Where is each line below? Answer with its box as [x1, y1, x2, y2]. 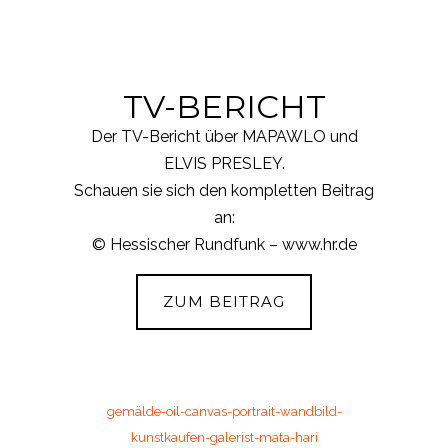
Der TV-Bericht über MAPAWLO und [90, 127, 358, 147]
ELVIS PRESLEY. [163, 154, 285, 174]
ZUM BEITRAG [163, 292, 285, 312]
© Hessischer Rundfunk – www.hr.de [91, 235, 357, 255]
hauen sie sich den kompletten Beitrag [93, 181, 374, 201]
